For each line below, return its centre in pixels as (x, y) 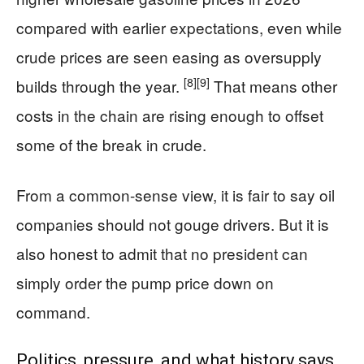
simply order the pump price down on (145, 282)
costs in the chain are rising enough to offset (170, 115)
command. (53, 312)
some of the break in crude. (111, 144)
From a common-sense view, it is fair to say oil (175, 195)
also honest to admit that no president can (162, 253)
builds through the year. (100, 86)
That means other (273, 86)
